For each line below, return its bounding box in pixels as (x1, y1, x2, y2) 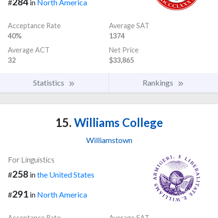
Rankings (143, 78, 175, 88)
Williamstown (86, 135, 132, 145)
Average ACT (8, 46, 50, 54)
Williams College (71, 115, 163, 130)
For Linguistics (8, 155, 54, 164)
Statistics (33, 78, 66, 88)
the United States (37, 170, 94, 180)
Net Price (109, 46, 139, 54)
